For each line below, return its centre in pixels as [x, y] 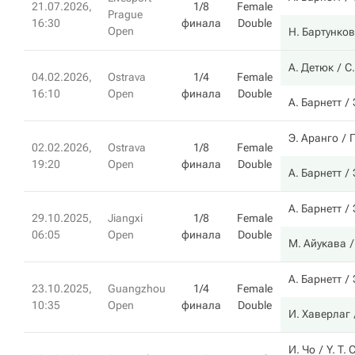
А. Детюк [311, 67]
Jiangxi [125, 218]
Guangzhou [137, 288]
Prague [125, 14]
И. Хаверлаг [319, 314]
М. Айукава [317, 243]
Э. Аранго [313, 138]
